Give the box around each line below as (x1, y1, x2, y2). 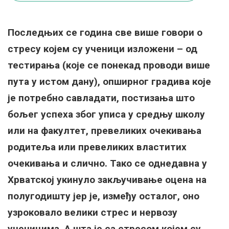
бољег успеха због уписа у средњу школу (8, 108, 205, 120)
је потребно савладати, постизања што (8, 92, 195, 104)
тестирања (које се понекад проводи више (8, 59, 210, 71)
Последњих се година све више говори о (8, 27, 202, 38)
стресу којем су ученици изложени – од (8, 43, 197, 55)
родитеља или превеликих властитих (8, 141, 187, 153)
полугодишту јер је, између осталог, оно (8, 190, 199, 202)
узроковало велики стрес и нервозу (8, 207, 177, 218)
